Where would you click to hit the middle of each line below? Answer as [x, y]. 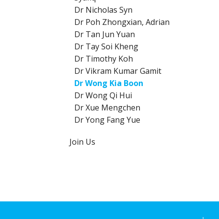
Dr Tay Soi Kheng [106, 46]
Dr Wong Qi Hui [103, 95]
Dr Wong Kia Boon [109, 83]
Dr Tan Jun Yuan [105, 34]
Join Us [82, 142]
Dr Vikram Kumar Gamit [118, 71]
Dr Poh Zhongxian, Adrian [122, 22]
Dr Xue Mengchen [107, 108]
